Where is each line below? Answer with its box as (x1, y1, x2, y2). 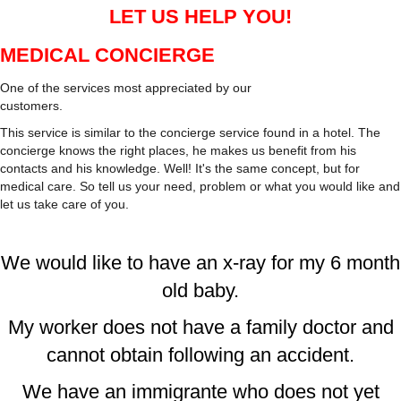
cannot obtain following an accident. (47, 344, 354, 367)
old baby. (162, 279, 239, 303)
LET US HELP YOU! (109, 5, 292, 29)
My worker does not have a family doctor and (7, 316, 394, 339)
